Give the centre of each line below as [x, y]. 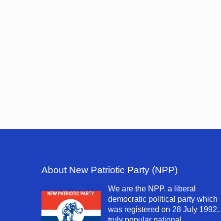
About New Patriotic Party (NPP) [110, 170]
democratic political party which [163, 199]
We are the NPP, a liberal [152, 188]
